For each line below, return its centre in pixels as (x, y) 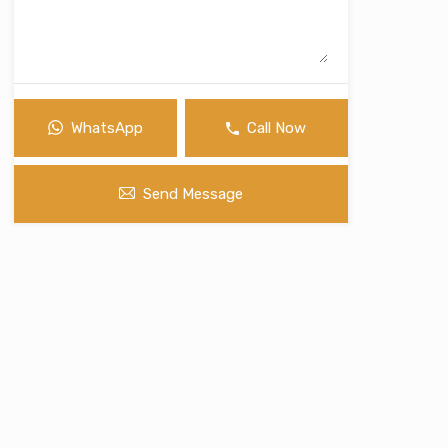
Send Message (192, 194)
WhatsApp (106, 128)
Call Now (277, 128)
